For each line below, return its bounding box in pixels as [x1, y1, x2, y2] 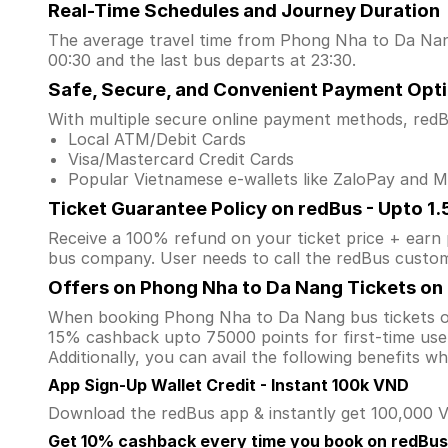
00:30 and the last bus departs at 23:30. [48, 50, 356, 70]
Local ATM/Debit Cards [68, 129, 246, 149]
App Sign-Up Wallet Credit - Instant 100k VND [48, 375, 413, 395]
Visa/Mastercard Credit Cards [68, 149, 294, 169]
